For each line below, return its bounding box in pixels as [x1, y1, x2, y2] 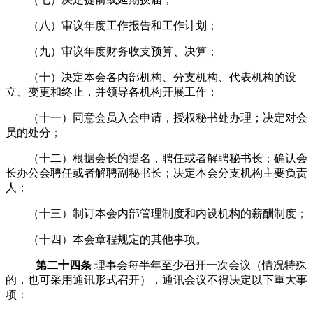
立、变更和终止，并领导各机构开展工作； [6, 85, 218, 98]
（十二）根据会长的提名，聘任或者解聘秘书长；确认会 [28, 152, 307, 164]
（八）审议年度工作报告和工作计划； [28, 19, 218, 31]
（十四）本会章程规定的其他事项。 [28, 233, 207, 245]
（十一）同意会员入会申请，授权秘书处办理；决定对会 [28, 111, 307, 124]
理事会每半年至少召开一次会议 [94, 259, 251, 271]
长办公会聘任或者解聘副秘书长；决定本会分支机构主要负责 [6, 166, 307, 179]
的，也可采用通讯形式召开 [6, 273, 140, 286]
